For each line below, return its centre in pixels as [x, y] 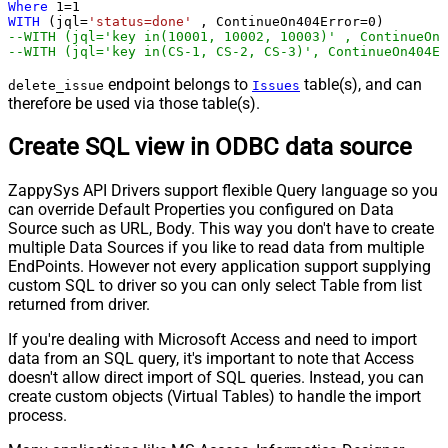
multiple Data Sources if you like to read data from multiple [216, 247]
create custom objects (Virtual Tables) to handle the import [214, 396]
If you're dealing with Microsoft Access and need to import [212, 339]
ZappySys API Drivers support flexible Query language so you [223, 190]
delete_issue [56, 85]
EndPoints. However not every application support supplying [219, 266]
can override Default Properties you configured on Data [201, 209]
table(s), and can [361, 84]
